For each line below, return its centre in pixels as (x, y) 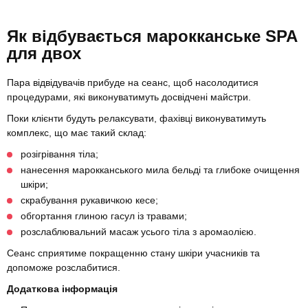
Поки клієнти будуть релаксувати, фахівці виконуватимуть (136, 119)
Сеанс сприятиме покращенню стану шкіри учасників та (133, 253)
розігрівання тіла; (59, 154)
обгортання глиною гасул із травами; (104, 216)
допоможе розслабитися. (64, 268)
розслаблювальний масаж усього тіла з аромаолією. (139, 232)
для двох (44, 54)
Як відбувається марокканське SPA (152, 36)
